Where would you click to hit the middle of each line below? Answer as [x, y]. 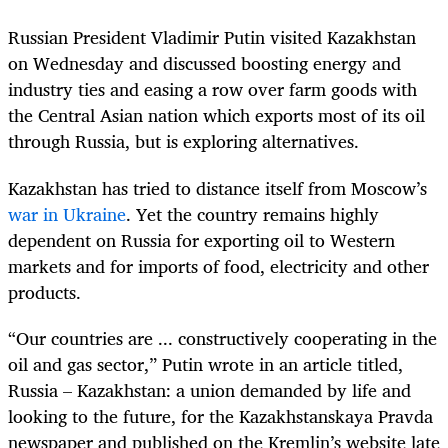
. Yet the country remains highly [252, 213]
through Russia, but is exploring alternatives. [183, 141]
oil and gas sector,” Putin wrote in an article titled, [205, 363]
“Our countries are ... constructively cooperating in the [222, 337]
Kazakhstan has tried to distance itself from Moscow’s [217, 187]
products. [44, 291]
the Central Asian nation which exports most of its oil [216, 115]
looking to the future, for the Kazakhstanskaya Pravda [220, 415]
